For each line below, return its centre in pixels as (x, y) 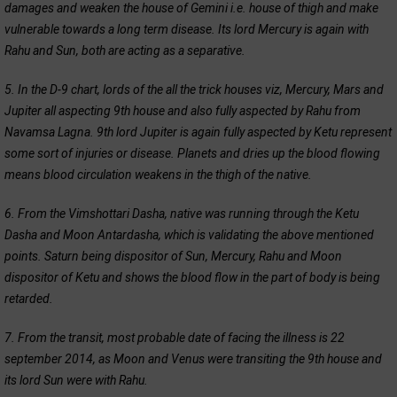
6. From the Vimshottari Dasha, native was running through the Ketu (182, 213)
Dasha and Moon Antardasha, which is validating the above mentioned (189, 234)
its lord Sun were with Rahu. (76, 380)
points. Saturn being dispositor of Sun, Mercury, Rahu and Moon (173, 256)
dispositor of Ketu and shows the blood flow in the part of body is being (192, 277)
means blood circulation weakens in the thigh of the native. (158, 174)
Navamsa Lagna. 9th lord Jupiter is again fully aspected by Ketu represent (198, 132)
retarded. (29, 298)
